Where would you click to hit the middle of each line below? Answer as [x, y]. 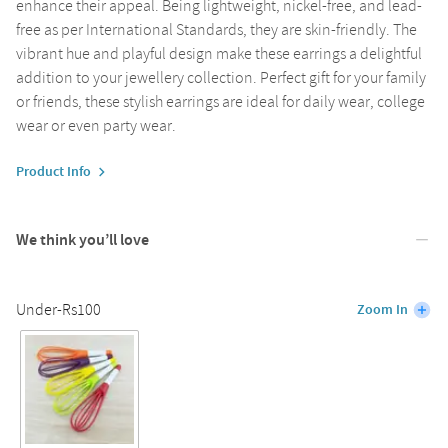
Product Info [53, 171]
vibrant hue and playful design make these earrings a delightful [219, 53]
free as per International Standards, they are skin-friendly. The [216, 29]
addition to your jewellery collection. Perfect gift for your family [221, 77]
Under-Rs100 [58, 309]
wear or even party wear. [96, 125]
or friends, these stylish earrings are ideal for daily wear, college [220, 101]
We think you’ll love [82, 239]
